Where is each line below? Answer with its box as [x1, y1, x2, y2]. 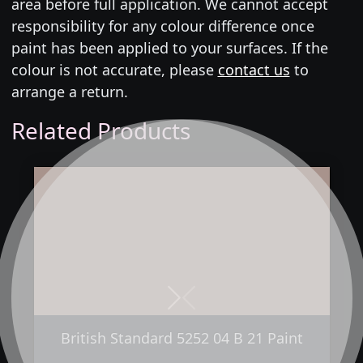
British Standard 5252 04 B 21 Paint [60, 327, 303, 348]
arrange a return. [11, 82, 128, 102]
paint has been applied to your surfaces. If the [11, 38, 328, 58]
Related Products [11, 115, 190, 147]
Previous [187, 297, 247, 317]
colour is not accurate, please [11, 60, 218, 80]
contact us [217, 60, 290, 80]
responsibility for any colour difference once [11, 16, 314, 36]
